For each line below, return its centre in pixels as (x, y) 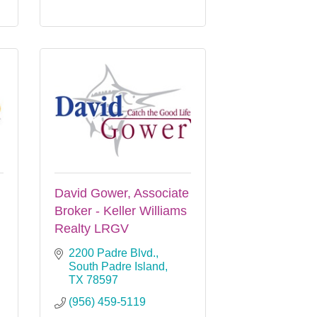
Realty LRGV (92, 228)
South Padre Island (117, 266)
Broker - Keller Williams (121, 211)
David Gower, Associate (122, 193)
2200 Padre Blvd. (112, 253)
